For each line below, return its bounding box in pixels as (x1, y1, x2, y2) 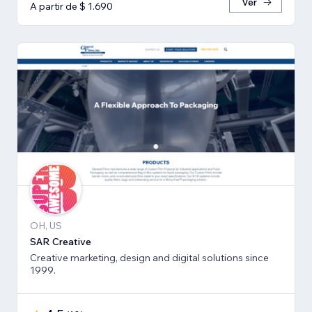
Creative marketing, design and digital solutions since (30, 251, 269, 264)
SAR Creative (30, 235, 91, 248)
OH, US (30, 219, 62, 232)
